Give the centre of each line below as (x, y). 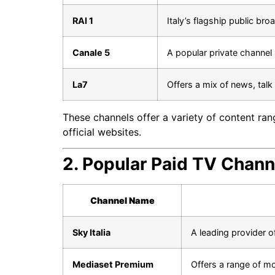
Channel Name (122, 201)
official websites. (102, 132)
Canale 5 (91, 52)
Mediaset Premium (113, 265)
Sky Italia (91, 233)
